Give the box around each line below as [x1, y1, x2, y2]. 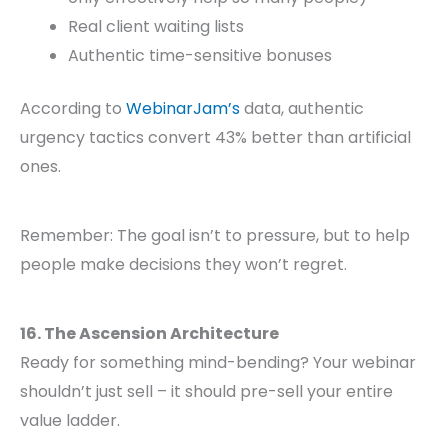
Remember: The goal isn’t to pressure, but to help [20, 224, 410, 248]
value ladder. [20, 409, 120, 433]
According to [20, 97, 126, 121]
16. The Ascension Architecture [20, 322, 279, 346]
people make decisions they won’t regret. [20, 253, 347, 277]
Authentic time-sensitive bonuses [68, 44, 332, 68]
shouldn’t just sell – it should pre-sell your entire [20, 380, 393, 404]
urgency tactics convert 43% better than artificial [20, 126, 411, 150]
